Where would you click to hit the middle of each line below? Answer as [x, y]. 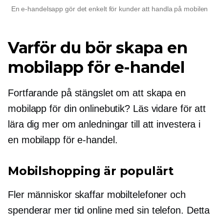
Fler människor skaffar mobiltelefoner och [97, 194]
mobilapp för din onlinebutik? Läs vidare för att [107, 108]
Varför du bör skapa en [98, 47]
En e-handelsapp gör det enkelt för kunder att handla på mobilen [109, 9]
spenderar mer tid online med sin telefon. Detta [109, 210]
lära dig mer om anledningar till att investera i [104, 124]
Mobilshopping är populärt [91, 171]
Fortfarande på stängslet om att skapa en [97, 93]
